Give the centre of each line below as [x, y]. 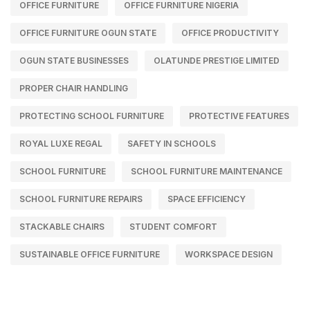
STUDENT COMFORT [173, 227]
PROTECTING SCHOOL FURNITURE [92, 116]
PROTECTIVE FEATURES [239, 116]
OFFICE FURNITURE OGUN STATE [88, 33]
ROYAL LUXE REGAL [61, 144]
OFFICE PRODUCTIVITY [230, 33]
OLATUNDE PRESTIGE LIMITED [217, 61]
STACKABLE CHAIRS [62, 227]
